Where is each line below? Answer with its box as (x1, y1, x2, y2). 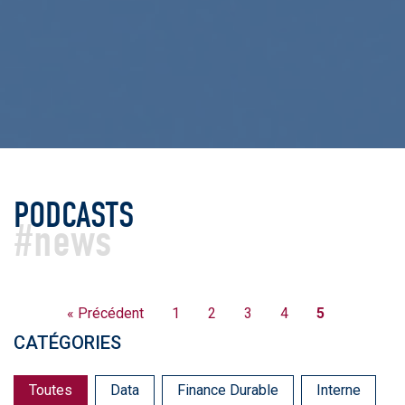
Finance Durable (177, 381, 278, 399)
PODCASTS (14, 193, 135, 236)
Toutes (29, 381, 72, 399)
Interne (316, 381, 361, 399)
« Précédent (67, 304, 144, 322)
